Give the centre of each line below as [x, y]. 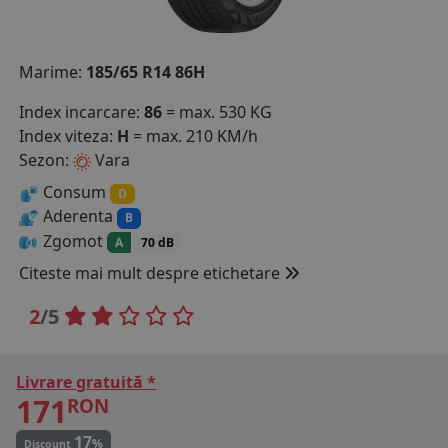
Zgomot [73, 240]
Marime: [52, 72]
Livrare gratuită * [86, 381]
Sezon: [46, 160]
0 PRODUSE [207, 29]
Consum [74, 192]
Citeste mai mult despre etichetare [151, 272]
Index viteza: [68, 136]
